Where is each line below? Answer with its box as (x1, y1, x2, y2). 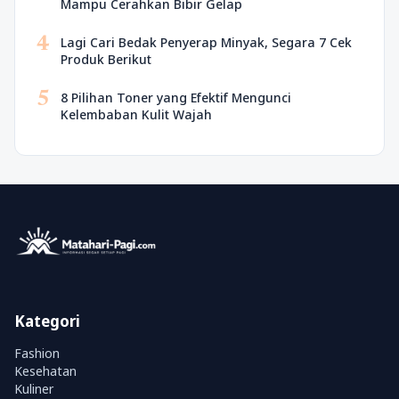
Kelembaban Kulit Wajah (61, 106, 212, 123)
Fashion (14, 345, 60, 362)
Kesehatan (14, 362, 77, 379)
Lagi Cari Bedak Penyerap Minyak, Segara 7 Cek (61, 34, 352, 51)
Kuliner (14, 380, 53, 397)
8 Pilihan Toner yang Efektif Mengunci (61, 89, 291, 106)
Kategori (14, 311, 80, 331)
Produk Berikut (61, 51, 151, 68)
